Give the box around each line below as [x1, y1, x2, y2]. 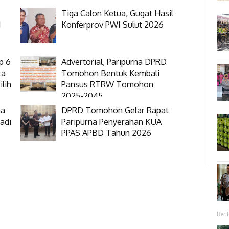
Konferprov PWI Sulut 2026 [61, 19, 164, 30]
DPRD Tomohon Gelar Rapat [61, 105, 169, 116]
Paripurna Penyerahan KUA [61, 116, 162, 127]
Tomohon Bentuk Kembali [61, 67, 159, 79]
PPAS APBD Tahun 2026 [61, 127, 151, 139]
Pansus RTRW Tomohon [61, 79, 153, 90]
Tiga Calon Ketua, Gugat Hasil [61, 8, 173, 19]
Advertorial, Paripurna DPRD [61, 56, 167, 67]
